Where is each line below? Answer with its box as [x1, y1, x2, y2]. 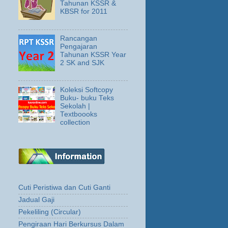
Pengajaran [60, 43, 98, 50]
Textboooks [60, 110, 98, 118]
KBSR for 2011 [60, 8, 108, 16]
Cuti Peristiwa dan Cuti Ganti [18, 184, 110, 192]
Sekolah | [60, 102, 91, 110]
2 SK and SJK [60, 59, 105, 67]
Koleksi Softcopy [60, 85, 113, 94]
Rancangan [60, 35, 98, 42]
